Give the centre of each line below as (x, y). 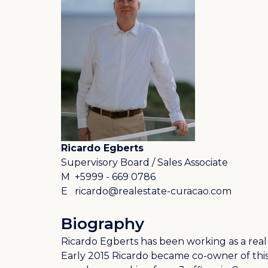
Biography (103, 223)
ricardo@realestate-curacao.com (153, 191)
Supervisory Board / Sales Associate (144, 162)
